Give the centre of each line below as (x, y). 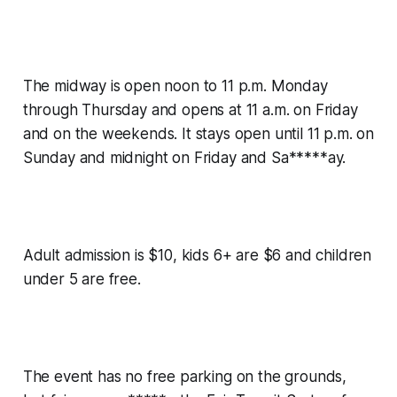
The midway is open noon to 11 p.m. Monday (175, 86)
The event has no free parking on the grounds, (185, 377)
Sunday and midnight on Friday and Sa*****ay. (184, 158)
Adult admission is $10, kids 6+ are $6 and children (197, 256)
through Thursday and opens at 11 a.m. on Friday (190, 110)
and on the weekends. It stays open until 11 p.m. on (198, 134)
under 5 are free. (82, 280)
